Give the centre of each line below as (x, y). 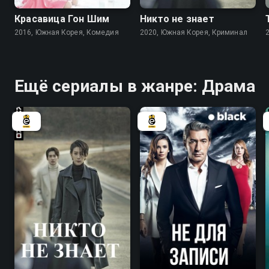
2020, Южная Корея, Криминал (194, 32)
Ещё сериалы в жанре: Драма (135, 86)
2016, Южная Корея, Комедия (67, 32)
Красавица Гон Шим (62, 19)
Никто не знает (177, 19)
